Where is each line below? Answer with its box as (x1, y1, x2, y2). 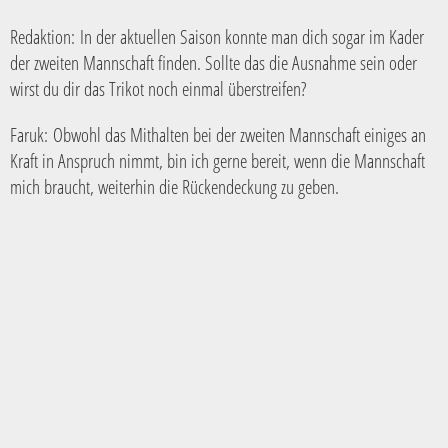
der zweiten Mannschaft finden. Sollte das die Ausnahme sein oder (10, 48, 417, 76)
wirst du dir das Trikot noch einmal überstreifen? (10, 74, 320, 102)
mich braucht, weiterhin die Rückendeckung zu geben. (10, 172, 348, 200)
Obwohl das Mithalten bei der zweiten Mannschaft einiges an (53, 120, 426, 148)
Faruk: (10, 120, 53, 148)
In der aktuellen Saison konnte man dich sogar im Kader (80, 22, 424, 50)
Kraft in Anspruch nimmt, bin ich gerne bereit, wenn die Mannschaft (10, 146, 425, 174)
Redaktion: (10, 22, 80, 50)
